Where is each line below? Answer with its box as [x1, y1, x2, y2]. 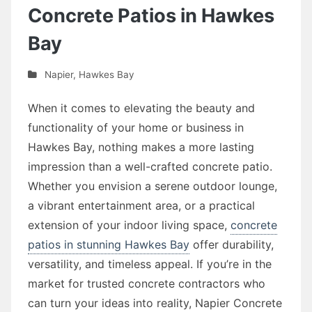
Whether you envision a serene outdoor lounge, [28, 178, 277, 193]
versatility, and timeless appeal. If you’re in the [28, 256, 272, 271]
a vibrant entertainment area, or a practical [28, 198, 255, 212]
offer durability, [189, 237, 274, 251]
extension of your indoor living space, [28, 217, 231, 232]
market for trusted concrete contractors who [28, 276, 265, 290]
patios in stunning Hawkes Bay [28, 237, 189, 251]
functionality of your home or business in [28, 120, 244, 134]
